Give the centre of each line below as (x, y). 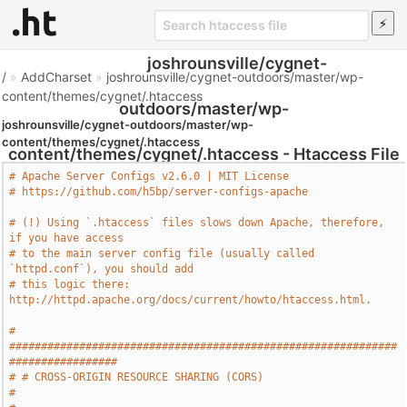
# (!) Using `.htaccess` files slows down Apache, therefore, (197, 223)
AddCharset (57, 77)
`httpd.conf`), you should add (102, 269)
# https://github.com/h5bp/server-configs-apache (159, 192)
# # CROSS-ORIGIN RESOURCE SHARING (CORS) (137, 377)
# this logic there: (70, 284)
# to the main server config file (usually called (162, 253)
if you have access (67, 238)
